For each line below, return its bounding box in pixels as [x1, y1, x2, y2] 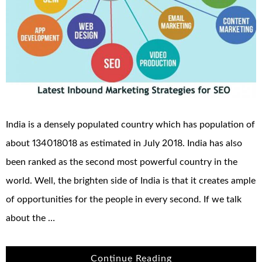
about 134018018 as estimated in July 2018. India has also [6, 139, 242, 149]
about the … [6, 213, 55, 223]
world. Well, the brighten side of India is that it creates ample [6, 176, 256, 186]
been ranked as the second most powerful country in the [6, 157, 237, 167]
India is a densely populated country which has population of [6, 120, 255, 130]
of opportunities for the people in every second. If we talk [6, 195, 242, 205]
